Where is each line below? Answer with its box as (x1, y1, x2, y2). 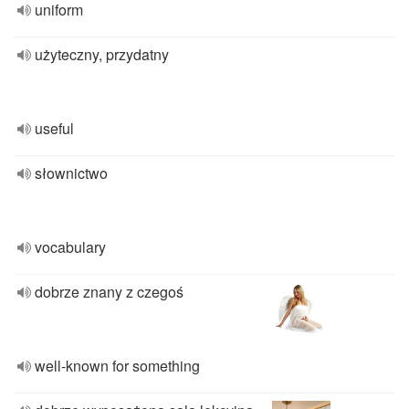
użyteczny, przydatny (35, 44, 169, 65)
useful (35, 118, 74, 139)
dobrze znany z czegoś (35, 281, 184, 302)
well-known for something (35, 355, 200, 376)
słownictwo (35, 163, 108, 184)
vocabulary (35, 236, 106, 257)
